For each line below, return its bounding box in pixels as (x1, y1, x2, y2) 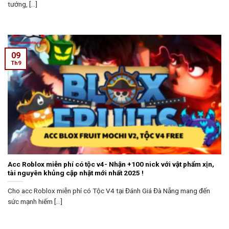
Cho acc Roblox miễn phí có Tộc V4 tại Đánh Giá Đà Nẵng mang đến (8, 186, 210, 195)
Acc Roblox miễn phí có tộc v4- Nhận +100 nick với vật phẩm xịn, (8, 159, 214, 168)
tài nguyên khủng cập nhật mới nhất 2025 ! (8, 168, 144, 177)
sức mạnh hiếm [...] (8, 197, 62, 205)
